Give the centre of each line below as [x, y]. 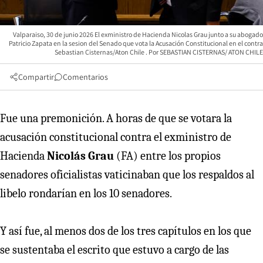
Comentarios [85, 77]
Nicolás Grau [80, 156]
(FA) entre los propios [167, 156]
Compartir [36, 77]
